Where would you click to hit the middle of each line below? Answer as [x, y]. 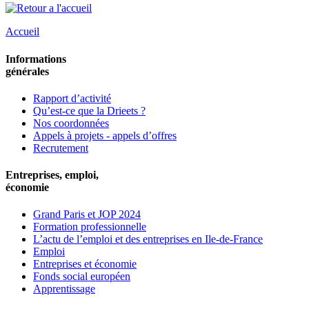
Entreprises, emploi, [52, 175]
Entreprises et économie [85, 264]
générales [27, 71]
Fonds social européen [82, 277]
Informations [36, 59]
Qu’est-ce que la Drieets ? [89, 110]
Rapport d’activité [72, 98]
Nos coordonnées [71, 123]
